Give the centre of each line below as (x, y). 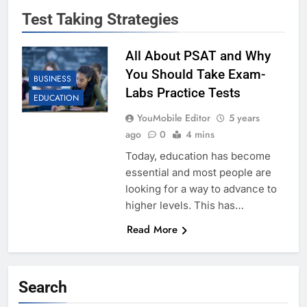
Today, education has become (198, 156)
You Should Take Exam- (195, 75)
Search (43, 287)
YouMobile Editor (173, 118)
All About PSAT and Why (198, 56)
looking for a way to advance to (201, 189)
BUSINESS (52, 79)
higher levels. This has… (184, 206)
